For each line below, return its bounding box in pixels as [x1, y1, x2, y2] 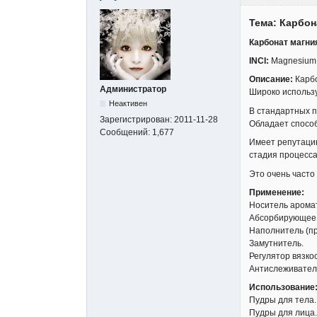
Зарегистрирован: [100, 115, 174, 125]
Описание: [249, 74, 293, 85]
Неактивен [109, 99, 148, 108]
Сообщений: [100, 127, 152, 138]
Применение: [249, 187, 304, 197]
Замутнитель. [249, 238, 304, 248]
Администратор [100, 84, 166, 95]
